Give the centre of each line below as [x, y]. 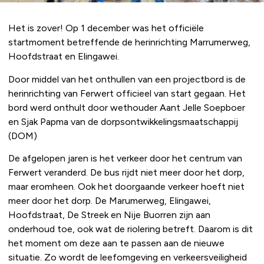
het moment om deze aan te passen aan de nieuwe [116, 243]
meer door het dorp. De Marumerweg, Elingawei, [110, 201]
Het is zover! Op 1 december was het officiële [106, 28]
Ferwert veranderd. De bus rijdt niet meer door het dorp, [126, 172]
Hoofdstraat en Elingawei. [64, 57]
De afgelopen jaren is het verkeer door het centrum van [125, 158]
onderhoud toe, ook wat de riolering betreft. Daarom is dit [131, 229]
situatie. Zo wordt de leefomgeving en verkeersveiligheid [128, 257]
